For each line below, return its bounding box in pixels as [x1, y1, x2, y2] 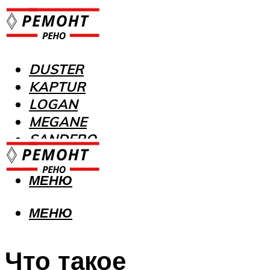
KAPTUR [29, 78, 86, 96]
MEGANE [29, 113, 87, 131]
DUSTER [29, 60, 84, 78]
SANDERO [29, 130, 96, 148]
